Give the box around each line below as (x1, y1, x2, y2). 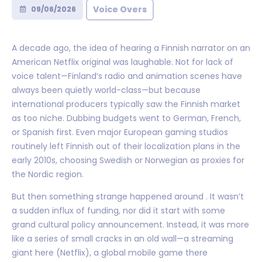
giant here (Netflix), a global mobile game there (12, 246, 208, 258)
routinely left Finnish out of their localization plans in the (12, 140, 240, 152)
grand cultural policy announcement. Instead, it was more (12, 218, 249, 230)
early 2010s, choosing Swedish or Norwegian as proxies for (12, 154, 244, 166)
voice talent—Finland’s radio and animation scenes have (12, 70, 242, 82)
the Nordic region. (12, 168, 84, 180)
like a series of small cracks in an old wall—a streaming (12, 232, 233, 244)
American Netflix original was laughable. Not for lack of (12, 56, 233, 68)
